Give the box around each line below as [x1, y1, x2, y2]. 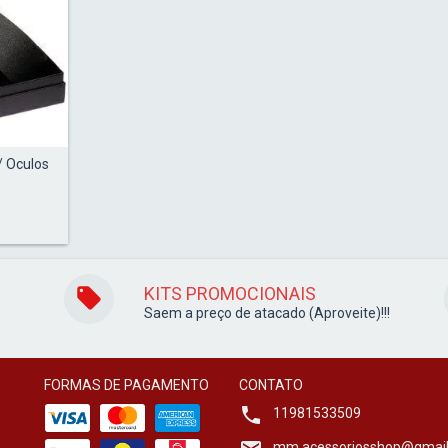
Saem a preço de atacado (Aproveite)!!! [144, 304, 390, 321]
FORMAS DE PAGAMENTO [44, 376, 209, 393]
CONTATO [239, 376, 303, 393]
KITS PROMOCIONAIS [144, 282, 316, 304]
